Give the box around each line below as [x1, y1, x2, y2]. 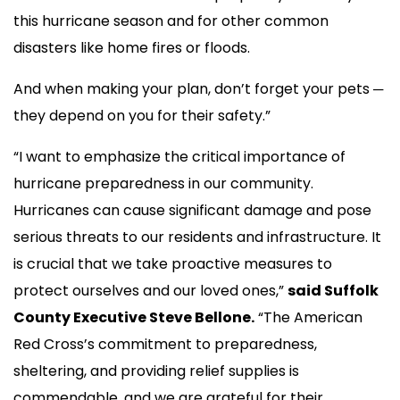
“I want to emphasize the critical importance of [13, 146, 346, 167]
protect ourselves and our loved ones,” [13, 279, 287, 301]
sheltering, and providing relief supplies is [13, 360, 299, 381]
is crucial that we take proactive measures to [13, 253, 332, 274]
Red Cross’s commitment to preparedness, [13, 333, 317, 354]
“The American [254, 306, 362, 328]
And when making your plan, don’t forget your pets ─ [13, 78, 383, 99]
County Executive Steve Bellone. [13, 306, 254, 328]
